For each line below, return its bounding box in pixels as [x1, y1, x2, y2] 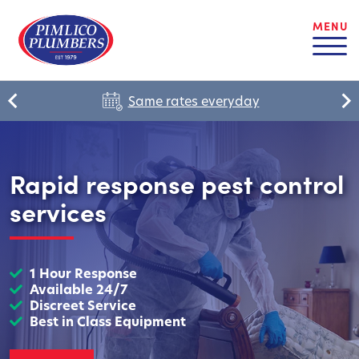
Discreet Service [30, 296, 136, 314]
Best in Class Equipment [30, 313, 186, 330]
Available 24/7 [30, 280, 128, 298]
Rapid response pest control [10, 165, 344, 200]
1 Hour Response [30, 264, 137, 282]
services [10, 193, 107, 228]
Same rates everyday [127, 92, 260, 109]
